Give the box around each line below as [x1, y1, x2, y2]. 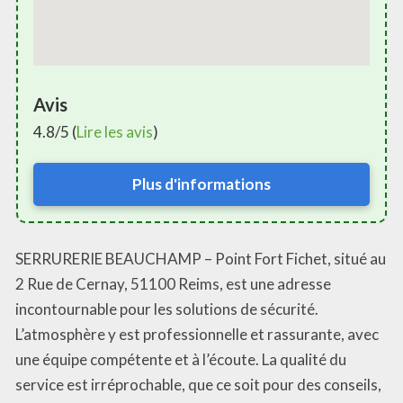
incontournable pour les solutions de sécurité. [15, 300, 318, 319]
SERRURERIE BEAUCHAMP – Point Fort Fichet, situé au [15, 249, 386, 269]
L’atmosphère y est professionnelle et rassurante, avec [15, 325, 379, 345]
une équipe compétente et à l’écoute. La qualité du [15, 350, 346, 370]
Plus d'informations [132, 174, 271, 193]
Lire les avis [76, 121, 153, 141]
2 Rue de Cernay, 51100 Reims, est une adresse [15, 274, 331, 294]
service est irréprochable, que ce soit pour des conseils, [15, 375, 381, 395]
